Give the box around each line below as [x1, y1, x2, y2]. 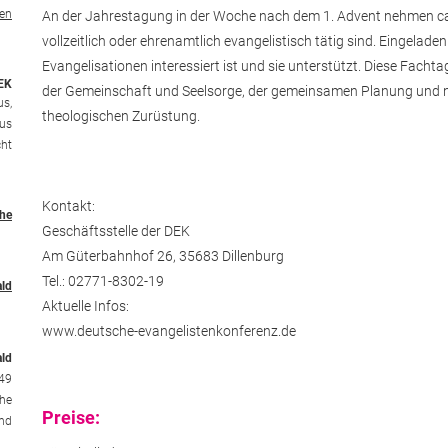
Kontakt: [41, 197, 95, 214]
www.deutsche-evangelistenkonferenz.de [41, 322, 296, 339]
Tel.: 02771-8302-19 [41, 272, 164, 289]
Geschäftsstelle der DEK [41, 222, 190, 239]
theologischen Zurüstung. [41, 107, 200, 124]
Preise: [41, 406, 100, 428]
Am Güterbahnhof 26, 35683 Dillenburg [41, 247, 284, 264]
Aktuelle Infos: [41, 297, 129, 314]
